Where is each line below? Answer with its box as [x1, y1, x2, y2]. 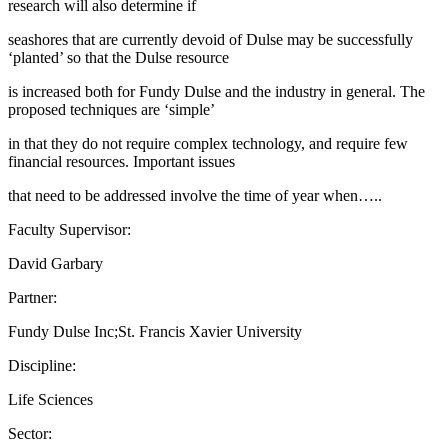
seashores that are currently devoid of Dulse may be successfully [8, 30, 413, 48]
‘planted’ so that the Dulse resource [8, 48, 229, 66]
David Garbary [8, 254, 103, 272]
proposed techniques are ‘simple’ [8, 100, 215, 118]
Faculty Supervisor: [8, 220, 131, 238]
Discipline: [8, 356, 76, 374]
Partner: [8, 288, 57, 306]
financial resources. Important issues [8, 152, 235, 170]
